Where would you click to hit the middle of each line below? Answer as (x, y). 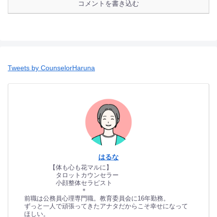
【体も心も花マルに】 (68, 168)
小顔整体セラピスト (68, 183)
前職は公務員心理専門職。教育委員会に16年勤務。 (97, 199)
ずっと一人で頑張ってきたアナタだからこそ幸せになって (106, 207)
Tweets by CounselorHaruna (51, 68)
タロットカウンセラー (71, 176)
